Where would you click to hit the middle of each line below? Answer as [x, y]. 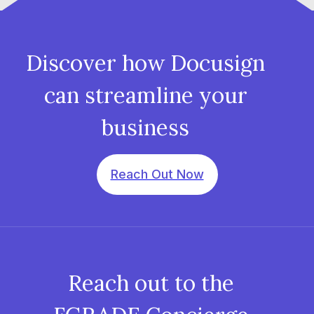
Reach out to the [151, 283]
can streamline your [145, 95]
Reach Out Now [157, 175]
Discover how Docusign [145, 63]
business [145, 128]
